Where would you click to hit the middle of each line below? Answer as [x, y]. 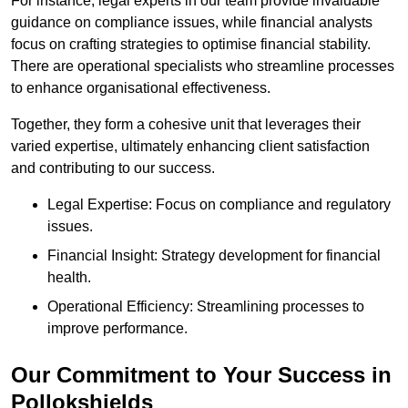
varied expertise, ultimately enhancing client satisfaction [190, 147]
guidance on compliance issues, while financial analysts [192, 23]
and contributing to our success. [113, 168]
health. [69, 278]
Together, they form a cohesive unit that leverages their [186, 125]
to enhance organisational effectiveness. [141, 88]
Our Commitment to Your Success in [201, 375]
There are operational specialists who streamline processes [203, 66]
